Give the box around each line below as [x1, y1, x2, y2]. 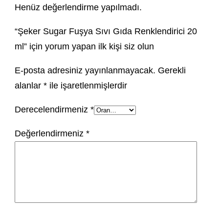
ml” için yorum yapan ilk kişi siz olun [15, 42, 154, 52]
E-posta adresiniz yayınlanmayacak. [15, 66, 156, 76]
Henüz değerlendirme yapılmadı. [15, 2, 142, 13]
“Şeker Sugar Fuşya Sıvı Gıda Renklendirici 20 [15, 26, 197, 37]
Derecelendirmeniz [15, 105, 91, 115]
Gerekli [158, 66, 186, 76]
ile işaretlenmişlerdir [47, 81, 128, 91]
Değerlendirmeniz [15, 129, 87, 139]
